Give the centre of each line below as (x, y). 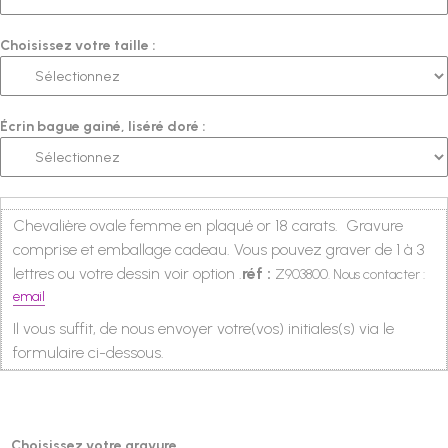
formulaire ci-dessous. (89, 353)
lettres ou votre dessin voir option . (128, 273)
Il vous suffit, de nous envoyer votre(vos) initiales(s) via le (204, 329)
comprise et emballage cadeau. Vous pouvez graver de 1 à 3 (219, 249)
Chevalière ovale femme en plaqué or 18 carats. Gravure (208, 225)
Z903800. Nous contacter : (350, 274)
